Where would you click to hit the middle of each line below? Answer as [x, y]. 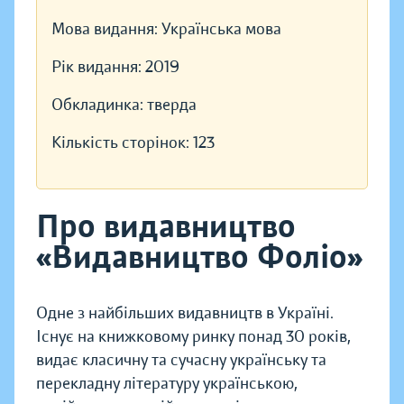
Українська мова [221, 29]
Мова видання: [106, 29]
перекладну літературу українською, [167, 384]
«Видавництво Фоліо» [199, 257]
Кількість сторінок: [122, 143]
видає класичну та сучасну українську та [181, 360]
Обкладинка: [99, 105]
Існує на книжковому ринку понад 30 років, [193, 337]
